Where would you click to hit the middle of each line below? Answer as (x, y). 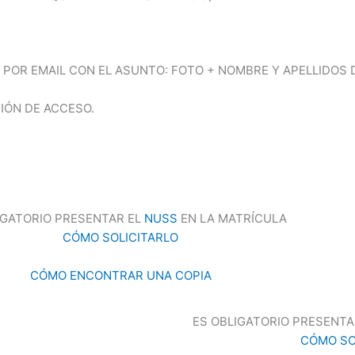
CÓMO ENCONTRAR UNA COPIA (120, 275)
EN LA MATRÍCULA (232, 218)
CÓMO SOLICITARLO (120, 237)
